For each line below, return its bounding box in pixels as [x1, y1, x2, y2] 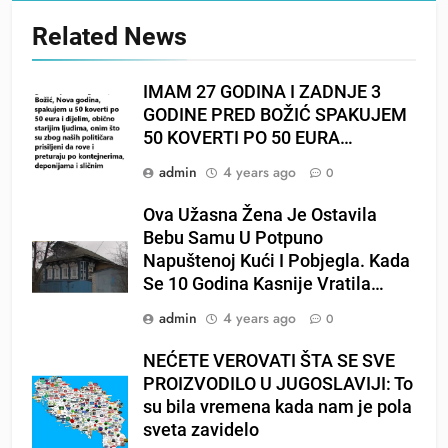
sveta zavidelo [143, 419, 259, 440]
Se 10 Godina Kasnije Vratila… [143, 273, 384, 294]
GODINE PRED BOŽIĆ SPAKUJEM [143, 104, 407, 125]
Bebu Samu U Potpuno [143, 227, 323, 248]
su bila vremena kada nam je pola [143, 396, 412, 417]
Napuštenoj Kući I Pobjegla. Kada [143, 250, 410, 271]
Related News [32, 21, 187, 51]
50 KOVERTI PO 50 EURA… [143, 127, 353, 148]
